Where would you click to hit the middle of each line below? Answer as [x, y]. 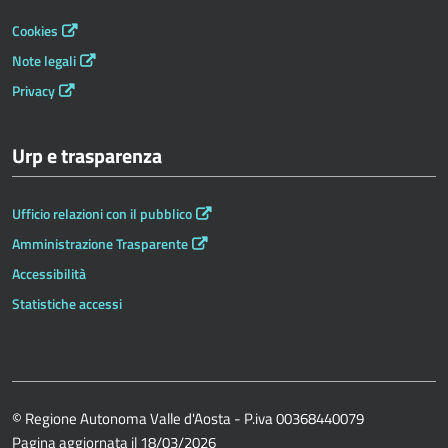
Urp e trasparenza [87, 155]
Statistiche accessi [67, 303]
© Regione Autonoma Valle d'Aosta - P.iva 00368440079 [188, 418]
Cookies [35, 30]
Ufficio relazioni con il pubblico [102, 213]
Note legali [44, 60]
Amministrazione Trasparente [100, 243]
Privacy [33, 90]
